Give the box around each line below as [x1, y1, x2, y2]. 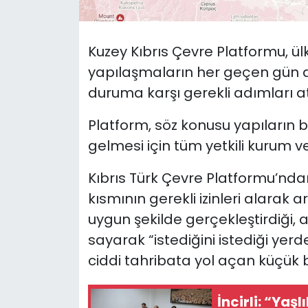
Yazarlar [36, 234, 93, 251]
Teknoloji [36, 94, 94, 111]
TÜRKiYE [36, 129, 89, 146]
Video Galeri [36, 164, 114, 181]
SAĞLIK [36, 24, 82, 41]
